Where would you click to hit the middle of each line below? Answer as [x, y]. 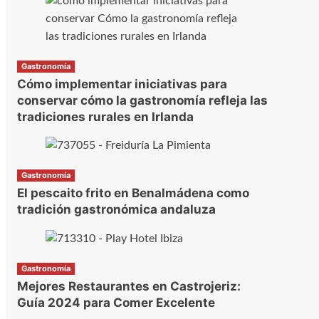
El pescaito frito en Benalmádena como [133, 193]
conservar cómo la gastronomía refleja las [142, 100]
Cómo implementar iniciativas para [122, 84]
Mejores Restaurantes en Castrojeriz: [129, 286]
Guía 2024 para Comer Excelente [116, 302]
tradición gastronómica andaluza [116, 210]
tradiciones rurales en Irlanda [105, 116]
